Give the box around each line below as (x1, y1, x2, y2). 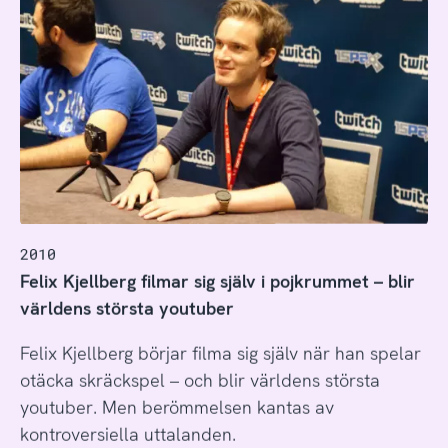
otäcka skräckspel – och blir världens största (19, 366, 380, 390)
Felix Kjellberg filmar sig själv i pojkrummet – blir (19, 267, 415, 291)
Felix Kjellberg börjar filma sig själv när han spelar (19, 339, 421, 363)
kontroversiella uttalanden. (19, 420, 236, 444)
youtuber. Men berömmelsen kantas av (19, 393, 334, 417)
